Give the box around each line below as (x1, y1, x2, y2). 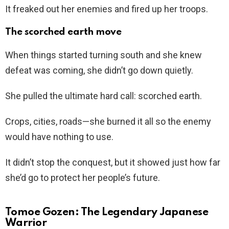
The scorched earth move (5, 27, 122, 37)
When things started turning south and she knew (5, 49, 202, 60)
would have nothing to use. (5, 131, 113, 142)
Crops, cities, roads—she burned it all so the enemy (5, 116, 211, 127)
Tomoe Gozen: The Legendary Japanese (5, 207, 209, 218)
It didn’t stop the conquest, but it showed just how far (5, 156, 220, 168)
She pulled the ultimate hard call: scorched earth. (5, 90, 202, 101)
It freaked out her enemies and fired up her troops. (5, 3, 208, 14)
